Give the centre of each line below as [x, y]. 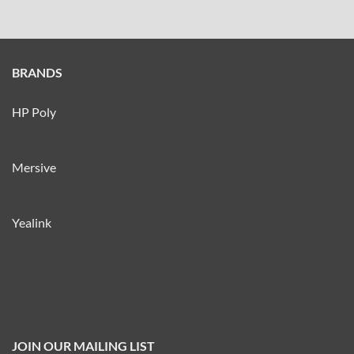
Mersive [34, 168]
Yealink [32, 223]
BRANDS [37, 72]
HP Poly [34, 112]
